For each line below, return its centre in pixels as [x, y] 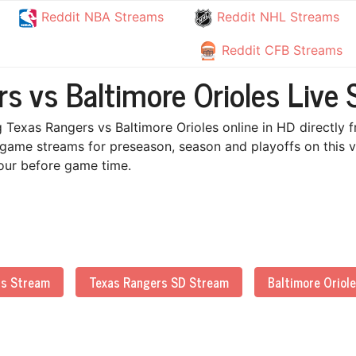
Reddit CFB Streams [280, 50]
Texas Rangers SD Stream [159, 282]
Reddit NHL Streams [277, 17]
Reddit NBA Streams [100, 17]
